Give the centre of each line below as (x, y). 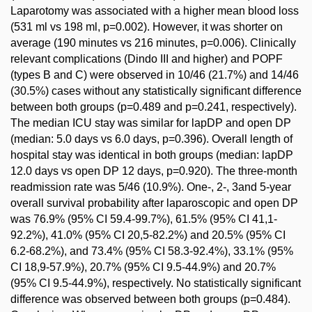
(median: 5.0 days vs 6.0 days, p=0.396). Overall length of (151, 139)
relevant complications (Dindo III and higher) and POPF (147, 59)
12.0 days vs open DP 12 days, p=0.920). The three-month (154, 171)
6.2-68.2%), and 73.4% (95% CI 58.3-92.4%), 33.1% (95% (152, 251)
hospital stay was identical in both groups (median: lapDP (152, 155)
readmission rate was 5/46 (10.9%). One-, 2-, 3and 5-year (151, 187)
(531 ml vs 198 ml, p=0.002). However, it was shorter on (147, 27)
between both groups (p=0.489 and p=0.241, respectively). (154, 107)
